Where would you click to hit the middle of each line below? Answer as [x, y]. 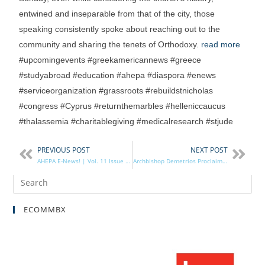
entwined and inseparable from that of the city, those [117, 14]
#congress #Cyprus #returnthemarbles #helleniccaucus [122, 106]
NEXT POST [209, 150]
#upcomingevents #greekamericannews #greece [110, 60]
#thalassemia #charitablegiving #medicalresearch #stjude [126, 122]
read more [221, 45]
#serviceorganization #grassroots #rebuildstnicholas [116, 91]
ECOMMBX [45, 210]
